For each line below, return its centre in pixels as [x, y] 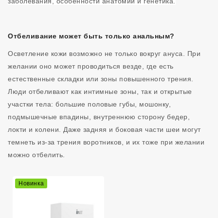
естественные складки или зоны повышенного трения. [101, 79]
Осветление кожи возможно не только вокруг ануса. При [104, 54]
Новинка [31, 183]
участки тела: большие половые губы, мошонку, [89, 104]
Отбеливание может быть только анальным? [91, 36]
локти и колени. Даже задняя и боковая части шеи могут [104, 129]
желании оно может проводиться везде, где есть [91, 66]
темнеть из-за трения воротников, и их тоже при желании [106, 142]
